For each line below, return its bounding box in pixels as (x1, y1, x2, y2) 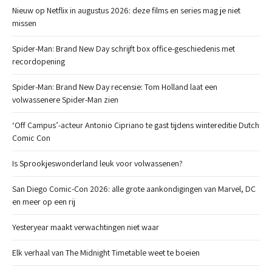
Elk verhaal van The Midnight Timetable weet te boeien (12, 247, 200, 259)
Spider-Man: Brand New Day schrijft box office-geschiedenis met (12, 43, 235, 55)
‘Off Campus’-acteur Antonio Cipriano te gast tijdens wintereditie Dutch (12, 120, 259, 131)
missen (12, 18, 36, 29)
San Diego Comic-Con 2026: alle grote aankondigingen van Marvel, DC (12, 183, 256, 195)
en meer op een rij (12, 196, 75, 208)
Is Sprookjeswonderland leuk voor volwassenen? (12, 158, 183, 169)
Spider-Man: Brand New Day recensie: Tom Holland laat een (12, 81, 217, 93)
